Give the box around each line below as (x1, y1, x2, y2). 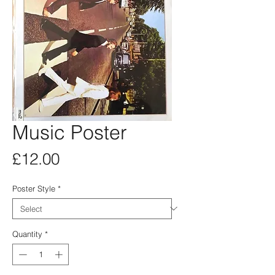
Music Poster (12, 120, 127, 144)
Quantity (12, 228, 42, 239)
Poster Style (12, 183, 55, 193)
